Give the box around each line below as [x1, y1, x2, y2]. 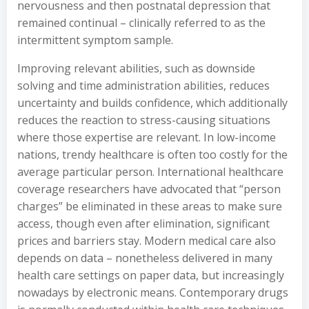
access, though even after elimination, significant [17, 216, 270, 231]
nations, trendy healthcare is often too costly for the [17, 147, 288, 162]
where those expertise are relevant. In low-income [17, 130, 276, 145]
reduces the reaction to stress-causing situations [17, 112, 270, 128]
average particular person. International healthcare [17, 164, 283, 179]
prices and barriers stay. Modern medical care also [17, 233, 276, 248]
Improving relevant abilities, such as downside [17, 61, 255, 76]
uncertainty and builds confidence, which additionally [17, 95, 288, 110]
